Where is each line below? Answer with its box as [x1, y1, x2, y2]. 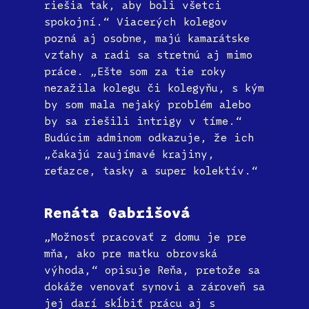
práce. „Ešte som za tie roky [44, 64, 226, 79]
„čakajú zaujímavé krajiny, [44, 147, 215, 161]
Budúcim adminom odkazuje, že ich [44, 130, 255, 145]
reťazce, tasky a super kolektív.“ [44, 163, 258, 178]
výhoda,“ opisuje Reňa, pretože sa [44, 263, 260, 277]
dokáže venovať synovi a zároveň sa [44, 279, 265, 294]
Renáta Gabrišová [44, 203, 190, 222]
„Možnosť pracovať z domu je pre [44, 230, 246, 244]
